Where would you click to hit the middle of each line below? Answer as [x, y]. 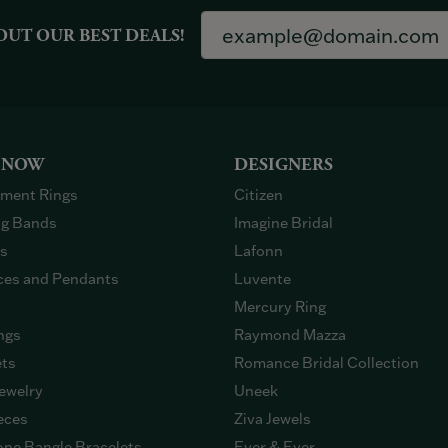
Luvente [262, 279]
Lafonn [258, 251]
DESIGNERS [283, 165]
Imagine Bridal [283, 223]
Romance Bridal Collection [326, 363]
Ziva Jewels [272, 419]
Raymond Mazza [290, 335]
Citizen [258, 195]
